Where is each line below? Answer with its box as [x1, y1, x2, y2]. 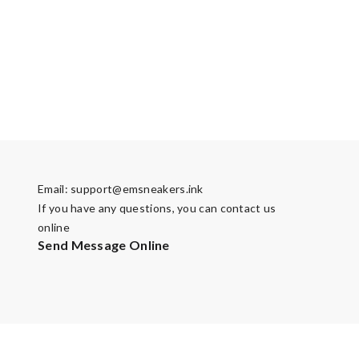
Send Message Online [38, 237, 170, 253]
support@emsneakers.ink [71, 182, 204, 196]
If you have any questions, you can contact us [38, 201, 276, 216]
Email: [38, 182, 71, 196]
